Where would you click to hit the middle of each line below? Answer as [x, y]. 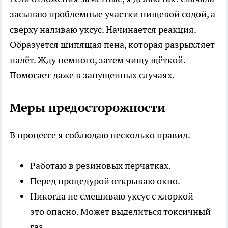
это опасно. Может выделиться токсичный [120, 211]
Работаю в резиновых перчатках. [101, 165]
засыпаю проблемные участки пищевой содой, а [112, 14]
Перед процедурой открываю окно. [105, 181]
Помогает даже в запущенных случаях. [92, 75]
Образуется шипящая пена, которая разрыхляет [112, 44]
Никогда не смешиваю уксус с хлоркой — [117, 196]
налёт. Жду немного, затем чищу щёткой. [97, 60]
